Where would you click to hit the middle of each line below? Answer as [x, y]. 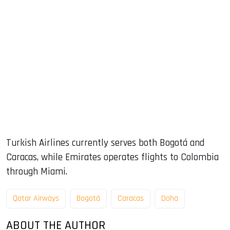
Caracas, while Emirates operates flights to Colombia [112, 157]
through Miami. [37, 171]
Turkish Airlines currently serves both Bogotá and [105, 143]
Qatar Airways [36, 198]
